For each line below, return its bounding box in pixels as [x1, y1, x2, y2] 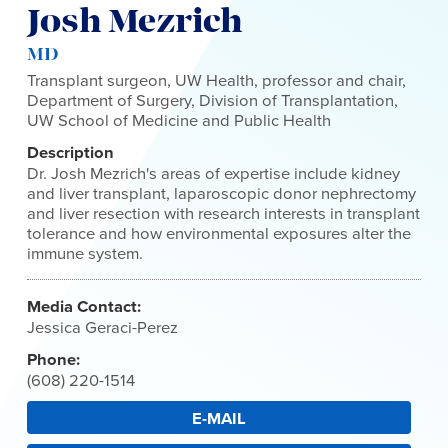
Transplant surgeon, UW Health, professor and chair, [27, 68, 407, 94]
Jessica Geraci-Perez [27, 315, 179, 341]
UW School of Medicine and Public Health [27, 108, 332, 134]
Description [27, 140, 115, 166]
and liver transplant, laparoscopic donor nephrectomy [27, 181, 417, 207]
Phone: [27, 347, 81, 373]
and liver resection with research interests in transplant [27, 201, 421, 227]
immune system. [27, 241, 144, 267]
